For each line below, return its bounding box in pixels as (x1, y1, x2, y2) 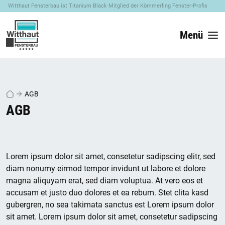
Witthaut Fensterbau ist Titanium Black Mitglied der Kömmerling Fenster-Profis (8, 3, 207, 9)
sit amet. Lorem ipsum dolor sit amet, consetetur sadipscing (6, 212, 217, 222)
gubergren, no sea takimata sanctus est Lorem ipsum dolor (6, 200, 214, 210)
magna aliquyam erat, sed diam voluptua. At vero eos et (6, 176, 203, 186)
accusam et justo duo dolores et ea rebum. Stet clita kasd (6, 188, 208, 198)
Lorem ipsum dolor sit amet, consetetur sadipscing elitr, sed (6, 152, 215, 162)
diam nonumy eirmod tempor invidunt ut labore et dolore (6, 164, 205, 174)
